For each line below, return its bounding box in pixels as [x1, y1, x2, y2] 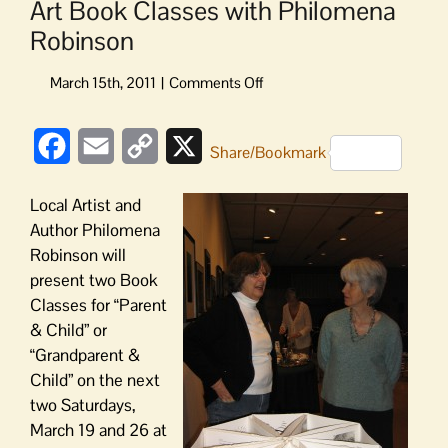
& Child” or [30, 319, 107, 341]
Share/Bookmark [210, 141, 326, 163]
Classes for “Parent [30, 294, 167, 316]
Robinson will [30, 244, 126, 266]
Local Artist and [30, 194, 141, 216]
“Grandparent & [30, 344, 140, 366]
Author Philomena [30, 219, 160, 241]
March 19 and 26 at [30, 419, 167, 441]
